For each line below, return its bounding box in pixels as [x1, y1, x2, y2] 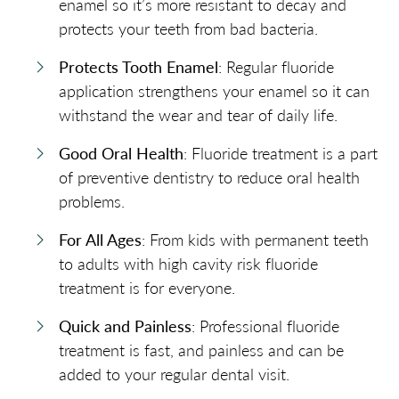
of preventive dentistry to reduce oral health [59, 166, 360, 189]
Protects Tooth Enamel [59, 55, 218, 78]
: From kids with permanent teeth [142, 228, 369, 251]
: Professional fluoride [191, 314, 339, 338]
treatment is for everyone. [59, 276, 235, 299]
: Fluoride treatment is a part [183, 142, 378, 165]
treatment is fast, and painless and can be [59, 338, 344, 362]
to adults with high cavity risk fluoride [59, 252, 318, 275]
